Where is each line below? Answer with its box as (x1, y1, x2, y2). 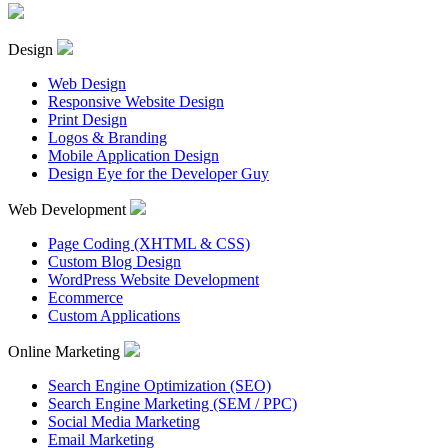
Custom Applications (48, 307, 180, 325)
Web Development (8, 201, 130, 219)
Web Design (48, 75, 126, 93)
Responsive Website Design (48, 93, 224, 111)
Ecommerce (48, 289, 123, 307)
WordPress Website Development (48, 271, 259, 289)
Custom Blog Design (48, 253, 181, 271)
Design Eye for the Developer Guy (48, 165, 269, 183)
